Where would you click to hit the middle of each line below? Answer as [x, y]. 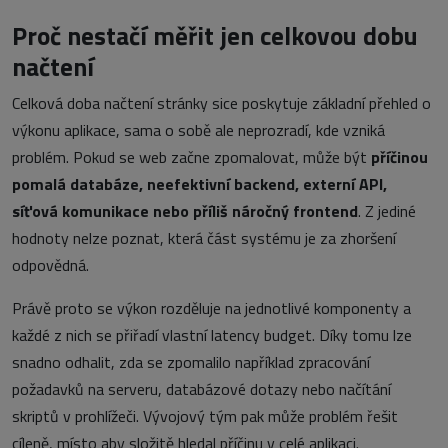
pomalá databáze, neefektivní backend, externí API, [199, 184]
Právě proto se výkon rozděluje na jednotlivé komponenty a [211, 308]
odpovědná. [50, 265]
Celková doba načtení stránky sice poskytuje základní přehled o [221, 103]
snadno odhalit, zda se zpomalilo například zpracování [191, 362]
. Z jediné [387, 211]
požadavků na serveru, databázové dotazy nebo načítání [201, 389]
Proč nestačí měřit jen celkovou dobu [215, 36]
